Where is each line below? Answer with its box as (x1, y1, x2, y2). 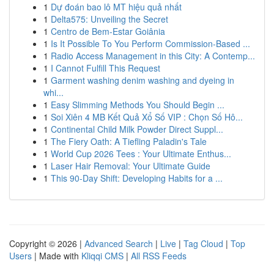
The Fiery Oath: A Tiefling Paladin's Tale (51, 135, 207, 147)
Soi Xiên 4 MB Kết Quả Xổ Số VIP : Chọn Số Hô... (51, 111, 243, 123)
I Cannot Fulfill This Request (51, 62, 160, 74)
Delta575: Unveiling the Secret (51, 13, 168, 25)
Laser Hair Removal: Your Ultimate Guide (51, 160, 210, 172)
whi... (43, 86, 64, 98)
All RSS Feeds (131, 250, 187, 262)
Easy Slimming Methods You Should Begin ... (51, 98, 224, 111)
